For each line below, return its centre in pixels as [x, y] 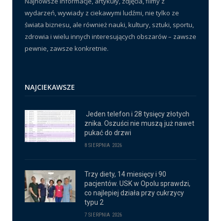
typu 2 [94, 203]
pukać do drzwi [108, 133]
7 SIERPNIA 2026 [103, 215]
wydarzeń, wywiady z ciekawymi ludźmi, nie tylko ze [102, 13]
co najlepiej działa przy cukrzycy [134, 193]
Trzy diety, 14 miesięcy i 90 [125, 174]
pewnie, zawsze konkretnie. [67, 49]
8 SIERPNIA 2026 [103, 146]
